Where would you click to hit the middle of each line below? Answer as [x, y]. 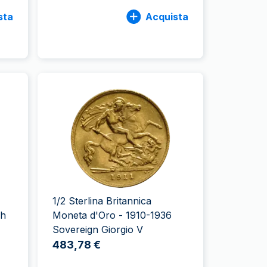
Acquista [167, 16]
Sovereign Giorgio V [98, 229]
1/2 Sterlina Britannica [102, 201]
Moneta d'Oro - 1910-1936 [112, 215]
